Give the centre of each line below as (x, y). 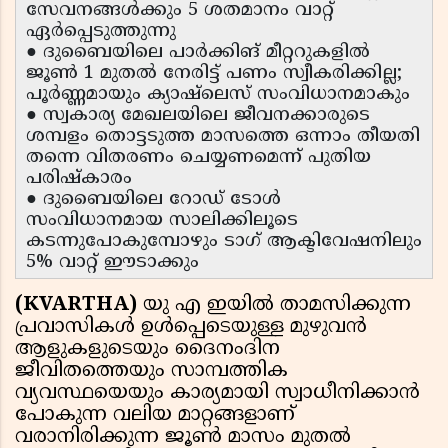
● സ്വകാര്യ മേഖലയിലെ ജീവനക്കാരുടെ (198, 116)
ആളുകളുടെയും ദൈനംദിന (147, 350)
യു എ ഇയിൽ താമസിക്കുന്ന (277, 306)
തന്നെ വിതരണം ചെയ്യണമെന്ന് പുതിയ (198, 158)
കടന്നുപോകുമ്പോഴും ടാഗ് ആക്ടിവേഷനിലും (224, 242)
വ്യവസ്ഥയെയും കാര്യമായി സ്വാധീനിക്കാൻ (217, 394)
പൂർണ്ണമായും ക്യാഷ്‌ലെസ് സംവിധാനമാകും (218, 95)
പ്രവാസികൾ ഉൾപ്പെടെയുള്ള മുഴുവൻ (191, 328)
